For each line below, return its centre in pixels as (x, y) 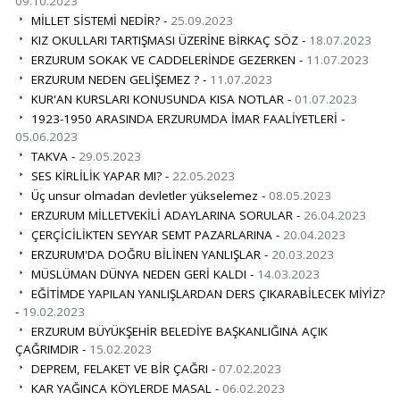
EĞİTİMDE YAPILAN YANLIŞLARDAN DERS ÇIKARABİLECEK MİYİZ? (206, 293)
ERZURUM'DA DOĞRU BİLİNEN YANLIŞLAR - (149, 254)
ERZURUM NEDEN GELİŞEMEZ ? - (118, 79)
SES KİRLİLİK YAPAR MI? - (100, 175)
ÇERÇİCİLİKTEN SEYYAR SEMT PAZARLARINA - (155, 234)
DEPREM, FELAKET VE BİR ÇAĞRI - (123, 368)
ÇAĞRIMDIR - (52, 349)
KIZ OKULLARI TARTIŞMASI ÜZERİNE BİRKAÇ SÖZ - (168, 40)
